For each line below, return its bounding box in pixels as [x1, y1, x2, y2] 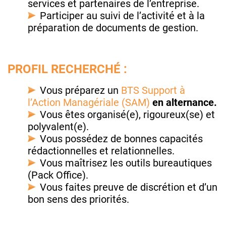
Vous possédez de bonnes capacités [40, 133, 203, 145]
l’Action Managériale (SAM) [28, 96, 150, 109]
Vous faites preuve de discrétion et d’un [40, 181, 217, 194]
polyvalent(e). [28, 121, 89, 133]
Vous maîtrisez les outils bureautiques [40, 157, 212, 169]
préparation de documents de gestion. [28, 22, 198, 34]
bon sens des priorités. [28, 193, 129, 206]
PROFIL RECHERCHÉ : [8, 62, 127, 77]
